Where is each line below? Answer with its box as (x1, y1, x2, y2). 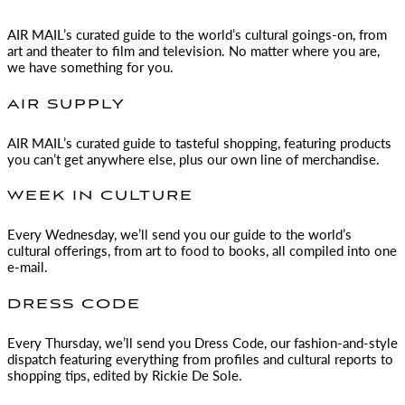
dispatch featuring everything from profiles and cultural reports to (7, 349, 393, 369)
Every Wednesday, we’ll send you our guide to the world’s (7, 224, 352, 244)
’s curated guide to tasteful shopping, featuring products (63, 132, 391, 152)
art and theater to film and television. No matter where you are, (7, 40, 380, 60)
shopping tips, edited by (7, 365, 152, 385)
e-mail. (7, 257, 52, 277)
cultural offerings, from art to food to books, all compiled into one (7, 240, 397, 260)
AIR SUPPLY (7, 95, 126, 114)
